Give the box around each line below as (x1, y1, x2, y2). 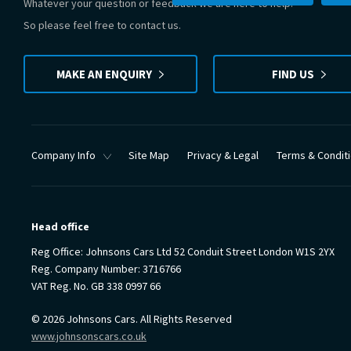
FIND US (272, 66, 314, 81)
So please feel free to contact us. (24, 18, 181, 33)
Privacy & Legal (187, 148, 259, 163)
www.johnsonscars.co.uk (31, 329, 147, 344)
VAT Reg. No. (31, 279, 89, 294)
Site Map (128, 148, 169, 163)
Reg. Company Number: (31, 262, 140, 277)
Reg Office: (31, 244, 83, 259)
